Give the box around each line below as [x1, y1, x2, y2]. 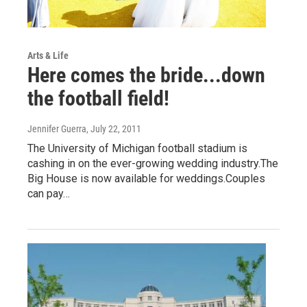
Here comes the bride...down [27, 63, 265, 88]
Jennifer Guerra [27, 123, 86, 135]
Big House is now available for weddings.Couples [27, 172, 265, 186]
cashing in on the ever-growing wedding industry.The [27, 157, 278, 171]
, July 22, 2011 [86, 123, 141, 135]
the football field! [27, 86, 169, 111]
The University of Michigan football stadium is [27, 142, 247, 156]
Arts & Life [27, 50, 69, 62]
